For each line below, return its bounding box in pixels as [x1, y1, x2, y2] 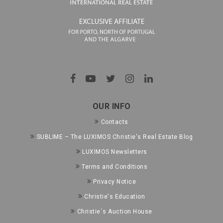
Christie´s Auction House [77, 208, 152, 215]
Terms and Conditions [82, 163, 148, 170]
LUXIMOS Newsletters [82, 148, 147, 155]
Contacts [101, 118, 128, 125]
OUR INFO [92, 101, 131, 111]
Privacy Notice [93, 178, 136, 185]
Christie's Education [84, 193, 145, 200]
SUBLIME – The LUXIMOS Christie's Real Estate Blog [36, 133, 193, 140]
